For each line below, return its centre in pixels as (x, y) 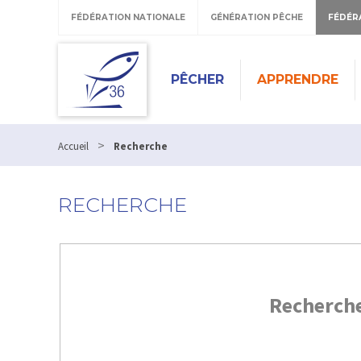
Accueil (73, 146)
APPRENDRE (298, 79)
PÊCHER (197, 79)
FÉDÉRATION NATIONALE (128, 17)
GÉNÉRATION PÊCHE (257, 17)
